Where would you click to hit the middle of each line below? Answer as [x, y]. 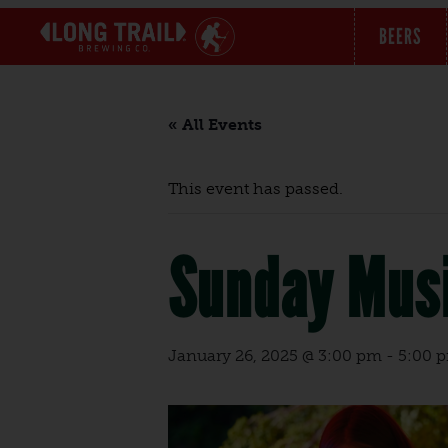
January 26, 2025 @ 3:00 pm [275, 355]
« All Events [215, 124]
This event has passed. [255, 188]
